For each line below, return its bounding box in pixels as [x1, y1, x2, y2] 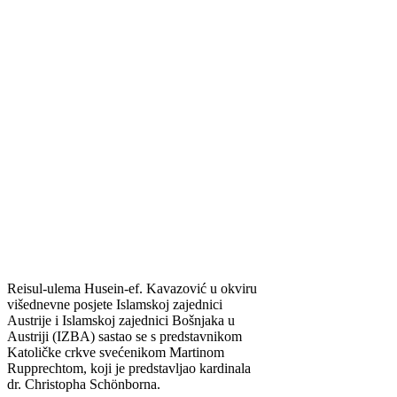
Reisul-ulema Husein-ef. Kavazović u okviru [7, 281, 257, 297]
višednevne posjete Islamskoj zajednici [7, 297, 222, 313]
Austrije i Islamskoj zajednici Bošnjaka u [7, 313, 235, 329]
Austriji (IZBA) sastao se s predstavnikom [7, 329, 242, 345]
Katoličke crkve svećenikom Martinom [7, 345, 224, 361]
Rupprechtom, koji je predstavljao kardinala [7, 361, 251, 377]
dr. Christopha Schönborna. [7, 377, 160, 393]
